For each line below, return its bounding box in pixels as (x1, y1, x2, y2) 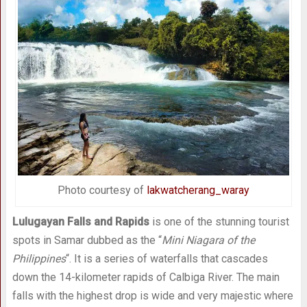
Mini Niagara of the (161, 233, 255, 247)
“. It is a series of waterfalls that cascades (65, 251, 268, 265)
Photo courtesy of (57, 183, 147, 197)
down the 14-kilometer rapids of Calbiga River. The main (12, 270, 280, 284)
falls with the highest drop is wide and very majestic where (12, 288, 293, 302)
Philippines (12, 251, 66, 265)
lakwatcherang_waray (146, 183, 249, 197)
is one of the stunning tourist (149, 214, 289, 228)
